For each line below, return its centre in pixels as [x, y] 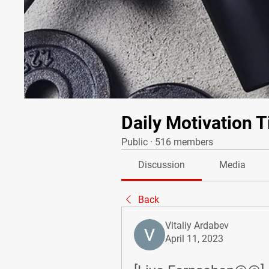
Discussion [162, 165]
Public [134, 142]
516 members [184, 142]
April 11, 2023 [194, 239]
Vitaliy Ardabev [197, 225]
